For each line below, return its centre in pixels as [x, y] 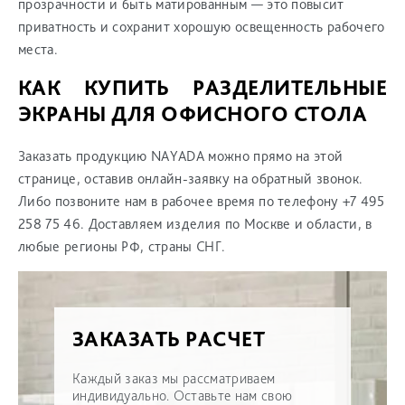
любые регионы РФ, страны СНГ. [122, 247]
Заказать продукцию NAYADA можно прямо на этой [181, 156]
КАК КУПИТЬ [106, 88]
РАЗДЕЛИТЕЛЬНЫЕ [290, 88]
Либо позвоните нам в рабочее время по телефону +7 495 [201, 202]
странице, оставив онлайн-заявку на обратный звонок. [191, 179]
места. [38, 50]
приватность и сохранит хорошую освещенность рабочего [202, 27]
